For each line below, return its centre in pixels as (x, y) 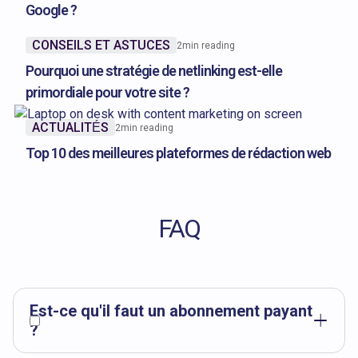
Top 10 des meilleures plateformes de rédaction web (178, 153)
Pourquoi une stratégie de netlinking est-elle (154, 71)
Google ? (51, 10)
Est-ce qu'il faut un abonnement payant (171, 311)
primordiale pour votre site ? (107, 93)
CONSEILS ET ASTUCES (101, 45)
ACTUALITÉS (70, 127)
